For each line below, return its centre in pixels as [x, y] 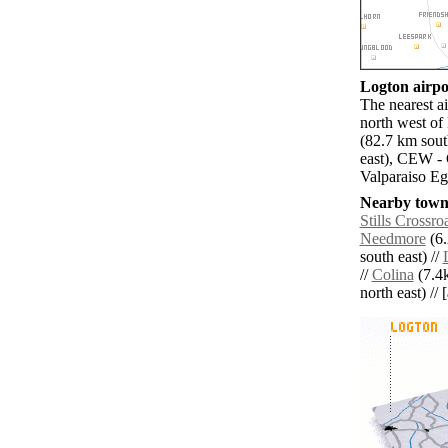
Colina [392, 275]
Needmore [392, 239]
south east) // [401, 257]
